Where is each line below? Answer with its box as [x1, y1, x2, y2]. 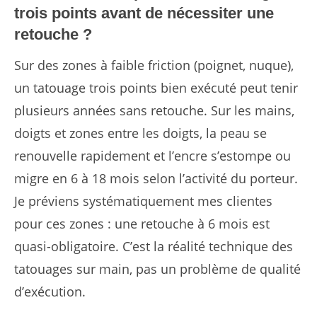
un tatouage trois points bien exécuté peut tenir [14, 79, 298, 97]
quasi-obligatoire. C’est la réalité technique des [14, 238, 293, 255]
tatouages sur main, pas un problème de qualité [14, 260, 301, 278]
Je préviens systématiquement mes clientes [14, 192, 272, 210]
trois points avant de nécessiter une [14, 4, 274, 23]
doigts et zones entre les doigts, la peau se [14, 125, 267, 142]
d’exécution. [14, 283, 86, 301]
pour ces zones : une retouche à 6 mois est [14, 215, 270, 233]
